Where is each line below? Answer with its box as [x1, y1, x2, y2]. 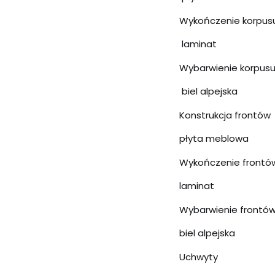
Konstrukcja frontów [179, 108, 271, 122]
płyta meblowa [179, 131, 249, 145]
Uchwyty [179, 250, 218, 263]
